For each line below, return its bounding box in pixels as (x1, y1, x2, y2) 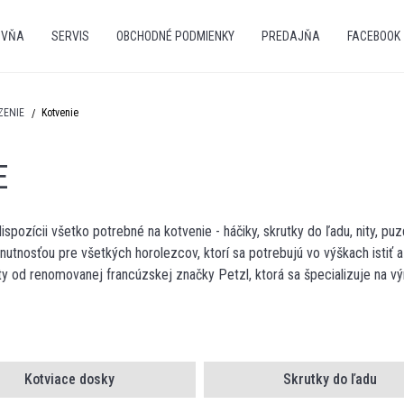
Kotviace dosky (23, 371, 115, 388)
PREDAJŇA (261, 29, 320, 43)
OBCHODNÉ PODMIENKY (115, 29, 234, 43)
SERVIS (50, 29, 89, 43)
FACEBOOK (346, 29, 400, 43)
